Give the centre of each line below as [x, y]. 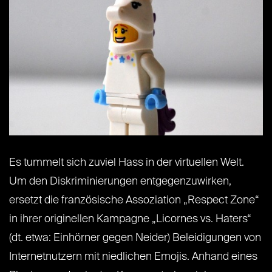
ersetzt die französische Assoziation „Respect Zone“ [134, 200]
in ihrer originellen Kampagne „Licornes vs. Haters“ [130, 219]
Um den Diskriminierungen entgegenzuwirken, [120, 181]
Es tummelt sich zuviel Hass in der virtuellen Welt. [127, 162]
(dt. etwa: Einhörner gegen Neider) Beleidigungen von [135, 238]
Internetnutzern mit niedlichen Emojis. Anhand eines [133, 257]
